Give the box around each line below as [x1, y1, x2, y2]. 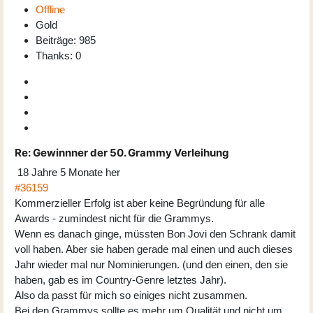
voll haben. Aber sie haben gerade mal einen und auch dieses [15, 242, 293, 255]
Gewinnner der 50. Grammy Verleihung [31, 145, 229, 159]
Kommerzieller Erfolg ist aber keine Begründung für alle [15, 196, 265, 209]
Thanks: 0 [36, 49, 81, 61]
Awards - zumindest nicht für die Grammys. [15, 212, 214, 224]
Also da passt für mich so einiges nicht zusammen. [15, 289, 247, 301]
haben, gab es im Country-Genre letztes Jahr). [15, 273, 226, 286]
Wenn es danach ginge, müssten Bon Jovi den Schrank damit [15, 227, 296, 240]
